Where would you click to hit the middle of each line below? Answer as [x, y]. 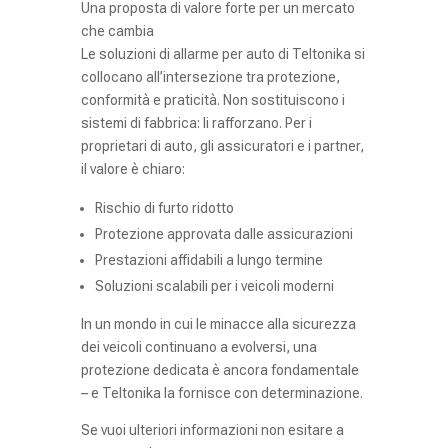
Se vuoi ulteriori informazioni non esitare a [212, 429]
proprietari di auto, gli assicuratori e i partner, [222, 145]
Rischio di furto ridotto [164, 207]
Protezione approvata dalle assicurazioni [223, 233]
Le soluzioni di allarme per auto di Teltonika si [222, 53]
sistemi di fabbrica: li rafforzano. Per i [196, 122]
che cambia [117, 30]
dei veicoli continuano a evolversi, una [198, 346]
